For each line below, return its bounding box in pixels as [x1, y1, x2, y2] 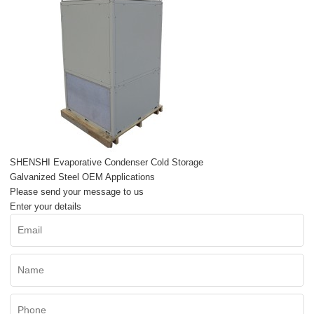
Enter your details [10, 201, 82, 212]
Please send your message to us [10, 186, 144, 198]
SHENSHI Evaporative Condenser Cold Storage [10, 157, 204, 168]
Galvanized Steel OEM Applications [10, 172, 156, 183]
